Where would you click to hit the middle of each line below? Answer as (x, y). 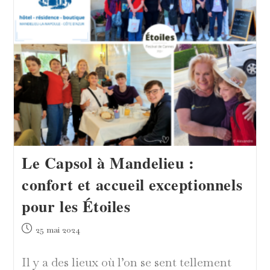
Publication (42, 229)
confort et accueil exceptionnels (132, 185)
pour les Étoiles (76, 206)
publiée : (37, 241)
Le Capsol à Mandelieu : (108, 163)
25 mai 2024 (58, 230)
